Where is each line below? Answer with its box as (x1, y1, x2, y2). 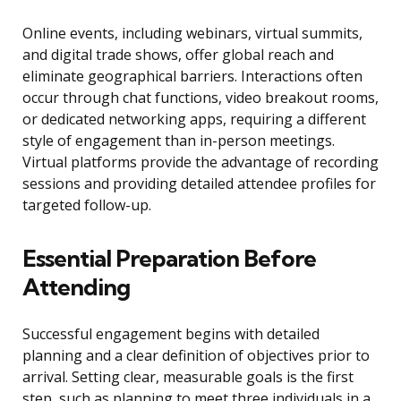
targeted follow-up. (22, 195, 151, 216)
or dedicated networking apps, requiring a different (22, 109, 366, 130)
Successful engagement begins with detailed (22, 324, 320, 345)
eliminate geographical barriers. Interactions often (22, 66, 363, 87)
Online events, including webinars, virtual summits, (22, 23, 363, 44)
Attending (22, 272, 130, 303)
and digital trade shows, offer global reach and (22, 45, 334, 65)
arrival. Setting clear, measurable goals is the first (22, 367, 354, 388)
